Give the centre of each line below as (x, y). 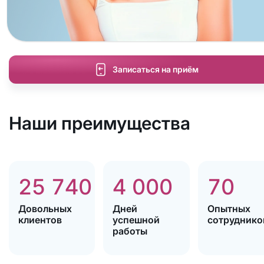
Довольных (45, 209)
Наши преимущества (99, 123)
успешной (136, 220)
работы (130, 231)
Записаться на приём (156, 70)
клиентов (40, 220)
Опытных (229, 209)
